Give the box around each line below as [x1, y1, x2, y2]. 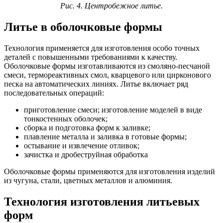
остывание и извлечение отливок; [24, 141, 139, 150]
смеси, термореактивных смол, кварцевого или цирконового [4, 70, 211, 79]
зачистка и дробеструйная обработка [24, 150, 148, 159]
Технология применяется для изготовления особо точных [4, 43, 200, 52]
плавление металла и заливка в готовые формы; [24, 132, 187, 141]
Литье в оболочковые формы [4, 20, 162, 33]
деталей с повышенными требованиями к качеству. [4, 52, 177, 61]
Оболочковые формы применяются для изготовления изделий [4, 167, 215, 176]
